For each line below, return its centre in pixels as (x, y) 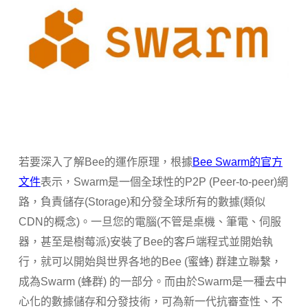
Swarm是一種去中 (242, 281)
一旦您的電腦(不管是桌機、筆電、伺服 (186, 221)
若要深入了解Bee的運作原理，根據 (105, 162)
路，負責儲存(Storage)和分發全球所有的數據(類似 (142, 201)
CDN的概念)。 (54, 221)
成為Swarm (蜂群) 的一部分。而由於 (108, 281)
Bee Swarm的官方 (237, 162)
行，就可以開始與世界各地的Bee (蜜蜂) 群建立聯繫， (150, 261)
